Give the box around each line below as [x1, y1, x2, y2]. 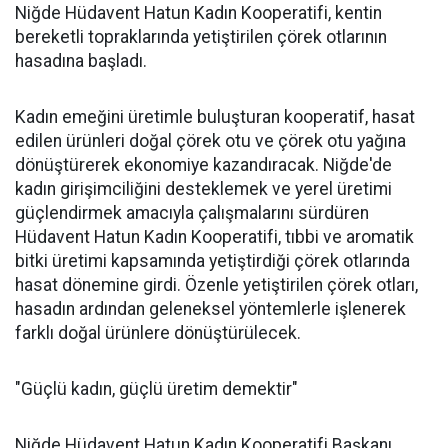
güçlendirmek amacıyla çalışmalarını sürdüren [15, 203, 369, 223]
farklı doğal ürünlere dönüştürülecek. [15, 323, 301, 343]
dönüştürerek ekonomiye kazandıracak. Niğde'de [15, 155, 392, 175]
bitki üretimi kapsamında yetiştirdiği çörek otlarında [15, 251, 410, 271]
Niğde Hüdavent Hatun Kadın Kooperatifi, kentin [15, 3, 382, 23]
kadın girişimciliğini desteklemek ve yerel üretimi [15, 179, 392, 199]
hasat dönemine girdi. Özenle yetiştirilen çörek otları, [15, 275, 418, 295]
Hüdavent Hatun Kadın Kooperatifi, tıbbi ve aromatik [15, 227, 414, 247]
